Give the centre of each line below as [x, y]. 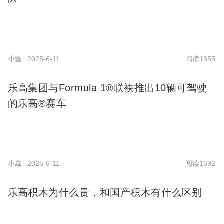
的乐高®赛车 [37, 104]
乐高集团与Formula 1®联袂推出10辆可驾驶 [107, 88]
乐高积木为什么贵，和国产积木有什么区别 [105, 192]
